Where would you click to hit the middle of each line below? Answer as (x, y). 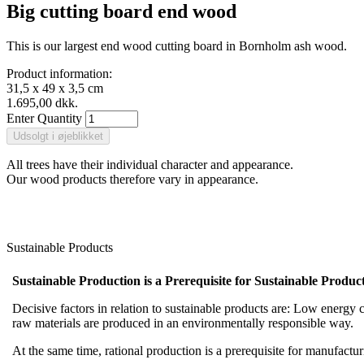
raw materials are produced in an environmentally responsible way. (183, 323)
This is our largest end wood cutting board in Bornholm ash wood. (177, 45)
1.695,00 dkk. (42, 102)
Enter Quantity (46, 118)
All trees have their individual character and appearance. (150, 164)
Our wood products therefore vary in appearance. (132, 179)
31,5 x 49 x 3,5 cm (55, 88)
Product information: (61, 73)
